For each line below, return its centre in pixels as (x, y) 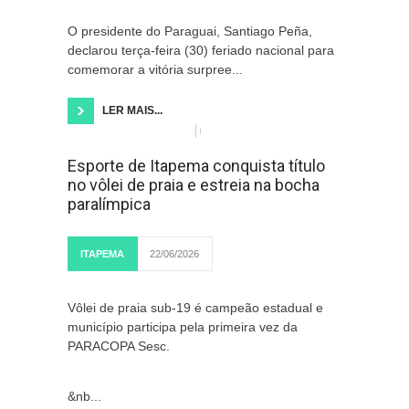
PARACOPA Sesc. (119, 346)
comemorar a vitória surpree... (155, 69)
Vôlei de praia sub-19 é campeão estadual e (195, 308)
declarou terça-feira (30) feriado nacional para (201, 50)
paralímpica (109, 204)
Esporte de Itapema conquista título (196, 166)
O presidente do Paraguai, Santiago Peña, (190, 31)
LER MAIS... (132, 110)
